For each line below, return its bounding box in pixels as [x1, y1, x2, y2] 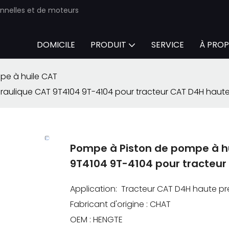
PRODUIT [90, 39, 126, 51]
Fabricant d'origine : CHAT [70, 198, 171, 210]
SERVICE [151, 39, 184, 51]
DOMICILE [37, 39, 75, 51]
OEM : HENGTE [70, 213, 123, 225]
